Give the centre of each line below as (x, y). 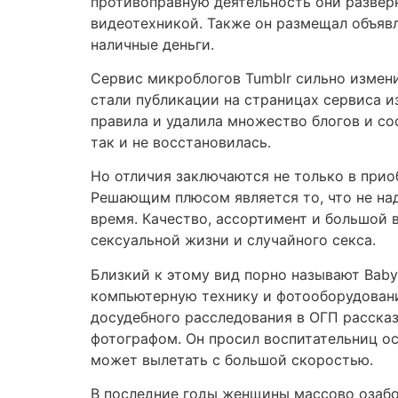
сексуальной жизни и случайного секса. (233, 240)
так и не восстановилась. (181, 143)
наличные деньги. (152, 44)
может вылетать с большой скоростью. (232, 359)
